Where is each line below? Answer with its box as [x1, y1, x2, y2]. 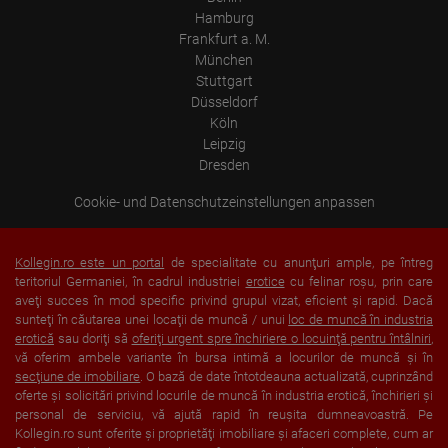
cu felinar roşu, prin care [284, 274, 433, 289]
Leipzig [202, 136, 246, 152]
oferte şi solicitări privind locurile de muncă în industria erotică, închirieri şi [15, 388, 433, 403]
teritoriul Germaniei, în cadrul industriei [15, 274, 246, 289]
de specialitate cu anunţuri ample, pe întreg [164, 255, 434, 270]
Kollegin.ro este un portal [15, 255, 165, 270]
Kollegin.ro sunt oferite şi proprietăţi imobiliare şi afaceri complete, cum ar [15, 426, 433, 441]
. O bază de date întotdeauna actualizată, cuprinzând [140, 369, 434, 384]
